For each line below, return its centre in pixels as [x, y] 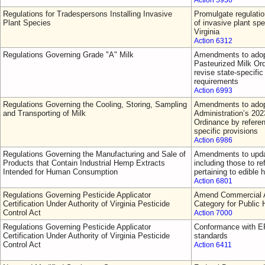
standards [211, 236]
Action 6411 [213, 245]
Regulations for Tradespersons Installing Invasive [88, 14]
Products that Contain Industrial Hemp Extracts [84, 163]
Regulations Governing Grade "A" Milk [68, 55]
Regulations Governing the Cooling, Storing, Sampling [95, 104]
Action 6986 [213, 140]
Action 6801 [213, 181]
